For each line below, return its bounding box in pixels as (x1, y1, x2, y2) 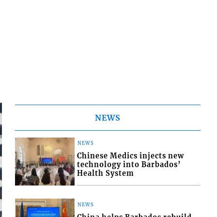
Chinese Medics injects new (77, 152, 185, 161)
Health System (77, 169, 135, 178)
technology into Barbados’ (77, 160, 182, 170)
